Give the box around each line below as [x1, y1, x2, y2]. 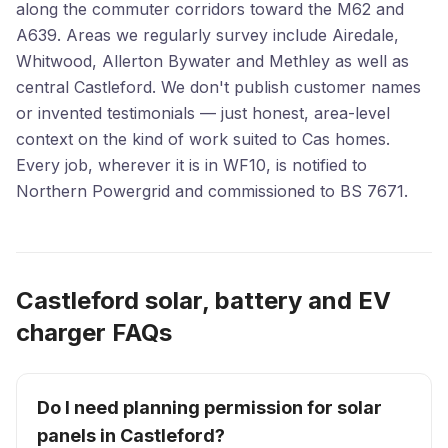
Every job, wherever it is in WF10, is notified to [16, 155, 367, 175]
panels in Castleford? [37, 425, 225, 446]
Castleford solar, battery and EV [16, 286, 391, 315]
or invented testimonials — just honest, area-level [16, 103, 390, 123]
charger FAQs [16, 318, 172, 347]
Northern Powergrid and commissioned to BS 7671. [16, 181, 408, 201]
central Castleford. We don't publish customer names [16, 77, 421, 97]
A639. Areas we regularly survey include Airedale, [16, 25, 399, 45]
